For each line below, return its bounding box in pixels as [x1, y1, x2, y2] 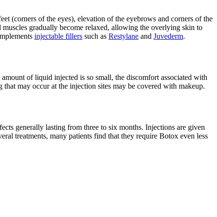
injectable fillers [34, 32, 82, 41]
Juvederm [154, 32, 183, 41]
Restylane [108, 32, 139, 41]
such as [82, 32, 108, 41]
